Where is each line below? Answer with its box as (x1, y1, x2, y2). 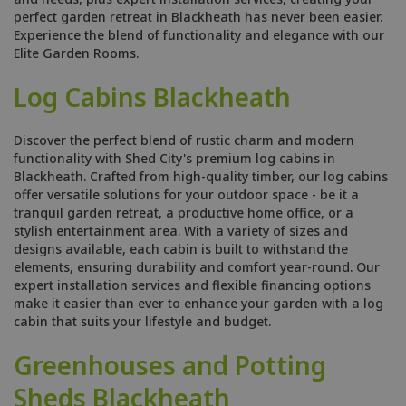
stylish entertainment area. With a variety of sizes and (14, 222, 348, 240)
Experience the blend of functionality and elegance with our (14, 26, 384, 44)
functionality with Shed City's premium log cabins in (14, 150, 335, 168)
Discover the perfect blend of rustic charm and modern (14, 131, 354, 150)
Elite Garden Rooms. (14, 44, 139, 63)
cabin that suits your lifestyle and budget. (14, 313, 271, 331)
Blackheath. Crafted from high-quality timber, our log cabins (14, 168, 388, 186)
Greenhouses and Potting (14, 348, 326, 383)
